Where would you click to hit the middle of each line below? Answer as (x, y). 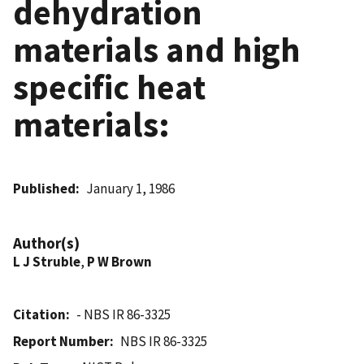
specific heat (109, 87)
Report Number (61, 341)
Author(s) (46, 243)
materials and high (157, 49)
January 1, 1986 (131, 188)
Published (44, 188)
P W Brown (119, 261)
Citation (39, 314)
